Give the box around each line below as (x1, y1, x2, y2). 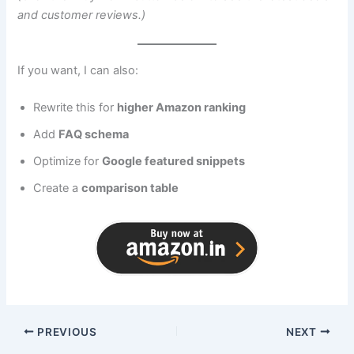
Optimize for (33, 153, 103, 168)
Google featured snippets (102, 153, 246, 168)
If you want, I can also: (17, 62, 139, 77)
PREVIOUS (34, 325, 97, 338)
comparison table (81, 180, 179, 195)
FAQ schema (58, 126, 130, 141)
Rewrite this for (33, 100, 118, 115)
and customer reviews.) (17, 8, 146, 23)
